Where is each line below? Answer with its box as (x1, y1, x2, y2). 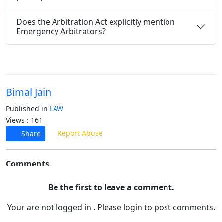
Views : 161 (6, 115, 43, 125)
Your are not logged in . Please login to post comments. (7, 202, 215, 213)
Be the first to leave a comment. (48, 182, 174, 193)
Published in (6, 104, 50, 113)
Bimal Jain (6, 85, 51, 99)
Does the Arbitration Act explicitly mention (16, 16, 175, 27)
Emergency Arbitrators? (16, 26, 106, 37)
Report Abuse (55, 128, 103, 138)
